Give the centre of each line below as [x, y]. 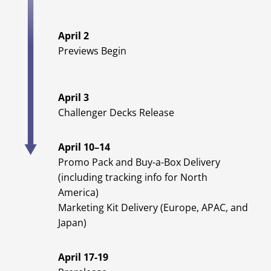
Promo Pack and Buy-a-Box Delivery [139, 162]
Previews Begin [92, 51]
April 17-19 [83, 257]
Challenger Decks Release [116, 113]
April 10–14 [84, 147]
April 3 [73, 98]
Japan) [72, 223]
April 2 [73, 36]
